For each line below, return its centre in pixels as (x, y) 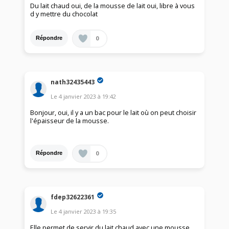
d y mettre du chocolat (64, 14)
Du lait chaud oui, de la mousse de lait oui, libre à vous (113, 6)
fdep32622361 (73, 197)
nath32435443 (73, 82)
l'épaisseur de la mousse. (70, 121)
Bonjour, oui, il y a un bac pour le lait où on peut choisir (113, 112)
